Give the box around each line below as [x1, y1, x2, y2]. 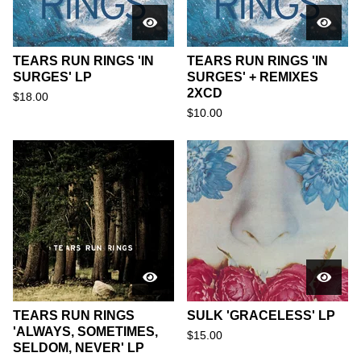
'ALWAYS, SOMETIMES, [13, 325, 158, 338]
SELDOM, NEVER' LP [13, 341, 144, 355]
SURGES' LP [13, 70, 92, 84]
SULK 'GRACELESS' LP [187, 309, 335, 322]
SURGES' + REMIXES [187, 70, 318, 84]
